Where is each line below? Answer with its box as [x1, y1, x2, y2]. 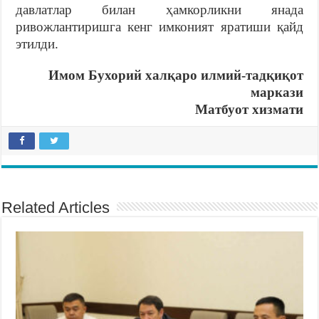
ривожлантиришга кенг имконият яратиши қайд [16, 19, 303, 35]
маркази [250, 85, 303, 100]
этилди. [16, 36, 59, 52]
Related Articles [1, 199, 110, 217]
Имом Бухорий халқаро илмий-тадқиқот [48, 68, 303, 83]
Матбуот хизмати [194, 102, 303, 117]
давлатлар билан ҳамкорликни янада [16, 2, 303, 18]
